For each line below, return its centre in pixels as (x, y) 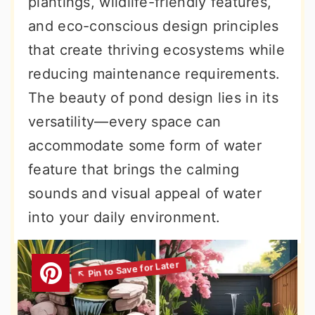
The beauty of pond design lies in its (154, 98)
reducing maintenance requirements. (154, 74)
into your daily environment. (124, 217)
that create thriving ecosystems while (157, 50)
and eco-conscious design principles (154, 26)
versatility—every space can (125, 122)
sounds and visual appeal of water (145, 193)
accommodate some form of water (145, 146)
